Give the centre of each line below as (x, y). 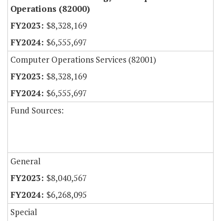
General (25, 161)
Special (24, 212)
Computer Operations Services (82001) (83, 60)
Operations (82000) (50, 9)
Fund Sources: (37, 110)
